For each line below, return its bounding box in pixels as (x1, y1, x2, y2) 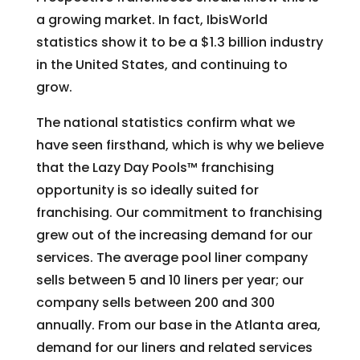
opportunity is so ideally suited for (35, 181, 259, 200)
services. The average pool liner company (35, 248, 308, 268)
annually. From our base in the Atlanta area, (35, 316, 321, 335)
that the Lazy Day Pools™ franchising (35, 158, 274, 178)
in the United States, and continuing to (35, 55, 288, 75)
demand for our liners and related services (35, 338, 313, 358)
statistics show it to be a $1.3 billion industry (35, 33, 323, 52)
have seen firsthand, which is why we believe (35, 136, 324, 155)
